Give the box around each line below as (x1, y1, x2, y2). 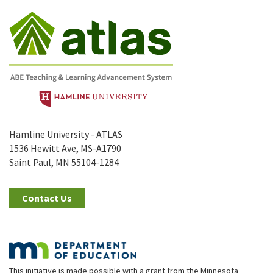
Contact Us (22, 191, 72, 204)
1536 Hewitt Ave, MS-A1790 (9, 141, 121, 154)
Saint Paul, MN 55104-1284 (9, 155, 119, 168)
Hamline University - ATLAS (9, 127, 122, 140)
